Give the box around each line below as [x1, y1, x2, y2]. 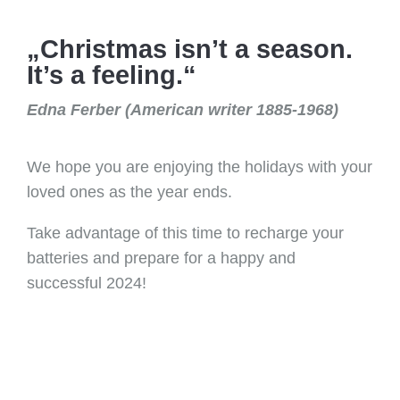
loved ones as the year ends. [27, 183, 232, 201]
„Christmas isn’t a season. [27, 35, 353, 63]
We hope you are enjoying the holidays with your [27, 158, 372, 176]
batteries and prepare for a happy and [27, 249, 296, 267]
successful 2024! [27, 274, 146, 292]
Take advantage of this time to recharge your [27, 224, 344, 242]
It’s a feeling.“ [27, 61, 196, 89]
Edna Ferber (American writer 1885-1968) [27, 101, 338, 119]
